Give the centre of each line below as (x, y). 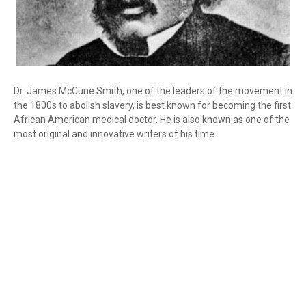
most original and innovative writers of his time (114, 134)
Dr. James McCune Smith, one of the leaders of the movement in (153, 91)
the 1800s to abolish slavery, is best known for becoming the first (152, 105)
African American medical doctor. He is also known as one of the (152, 120)
